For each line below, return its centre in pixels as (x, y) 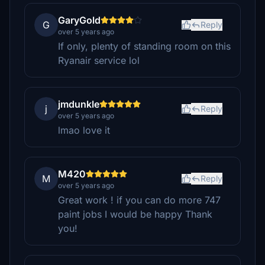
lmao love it (84, 130)
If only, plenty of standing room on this (144, 46)
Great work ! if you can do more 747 (139, 200)
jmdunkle (79, 104)
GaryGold (79, 20)
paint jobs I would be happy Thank (135, 214)
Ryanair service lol (99, 60)
